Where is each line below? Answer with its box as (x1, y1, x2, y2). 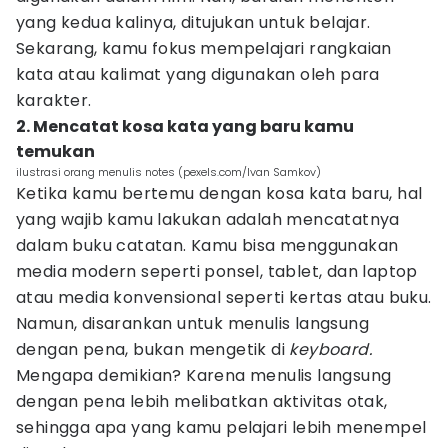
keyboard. (289, 338, 373, 361)
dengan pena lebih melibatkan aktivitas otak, (16, 390, 388, 413)
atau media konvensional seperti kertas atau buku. (16, 286, 432, 309)
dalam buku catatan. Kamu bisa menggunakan (16, 234, 399, 257)
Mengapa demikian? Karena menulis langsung (16, 364, 392, 387)
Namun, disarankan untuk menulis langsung (16, 312, 369, 335)
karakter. (16, 89, 92, 112)
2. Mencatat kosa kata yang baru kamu (16, 115, 354, 138)
